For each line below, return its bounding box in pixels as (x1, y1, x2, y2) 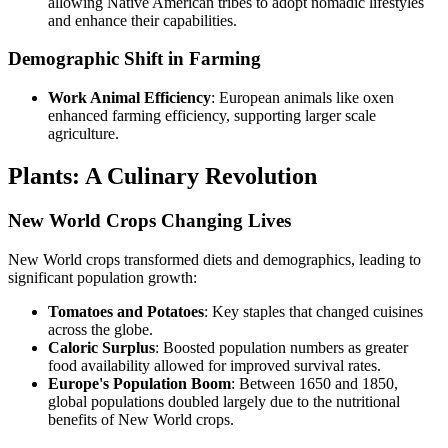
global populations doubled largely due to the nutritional (48, 392, 400, 410)
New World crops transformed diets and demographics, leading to (8, 250, 421, 268)
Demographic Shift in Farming (8, 48, 261, 70)
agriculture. (48, 125, 119, 143)
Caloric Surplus (48, 338, 155, 356)
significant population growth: (8, 268, 197, 286)
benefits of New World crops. (48, 410, 234, 428)
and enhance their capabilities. (48, 11, 237, 29)
